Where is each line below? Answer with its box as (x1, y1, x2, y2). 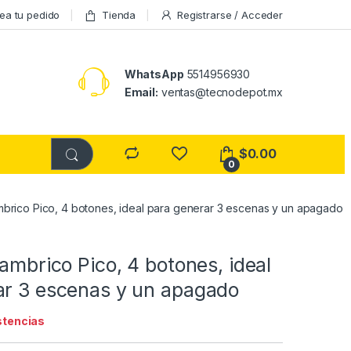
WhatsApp (124, 67, 184, 81)
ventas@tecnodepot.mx (157, 85, 283, 100)
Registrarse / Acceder (176, 8, 283, 21)
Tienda (102, 8, 136, 21)
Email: (124, 85, 158, 100)
